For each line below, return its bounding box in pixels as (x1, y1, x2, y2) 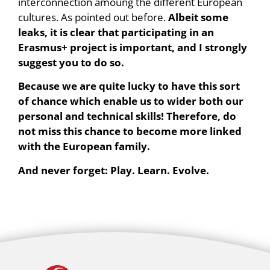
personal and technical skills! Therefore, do (18, 109, 236, 124)
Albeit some (168, 10, 228, 24)
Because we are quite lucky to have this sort (18, 79, 240, 93)
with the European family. (18, 139, 150, 154)
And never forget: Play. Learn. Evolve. (18, 163, 209, 177)
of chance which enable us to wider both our (18, 94, 243, 108)
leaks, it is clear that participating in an (18, 25, 214, 39)
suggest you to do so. (18, 55, 124, 69)
